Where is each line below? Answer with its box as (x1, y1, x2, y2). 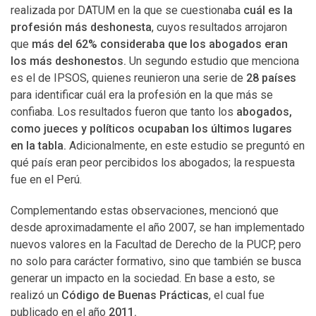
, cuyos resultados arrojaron (152, 20, 287, 34)
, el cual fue (209, 288, 265, 302)
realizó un (11, 288, 61, 302)
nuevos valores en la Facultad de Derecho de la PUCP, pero (11, 238, 301, 251)
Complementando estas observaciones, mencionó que (11, 204, 279, 217)
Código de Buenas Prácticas (61, 288, 209, 302)
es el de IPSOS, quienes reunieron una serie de (11, 71, 243, 85)
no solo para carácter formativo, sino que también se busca (11, 255, 301, 268)
